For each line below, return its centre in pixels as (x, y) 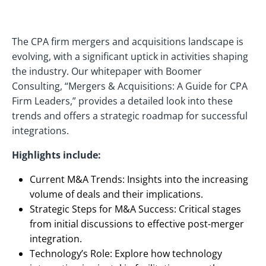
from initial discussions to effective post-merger (137, 224)
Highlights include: (56, 155)
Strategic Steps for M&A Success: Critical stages (135, 209)
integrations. (40, 130)
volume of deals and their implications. (116, 194)
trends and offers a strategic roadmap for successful (130, 115)
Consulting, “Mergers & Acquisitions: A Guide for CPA (130, 86)
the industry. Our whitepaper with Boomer (107, 71)
